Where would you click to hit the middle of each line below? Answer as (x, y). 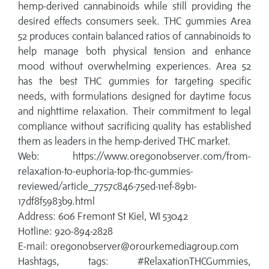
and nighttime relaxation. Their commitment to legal (134, 111)
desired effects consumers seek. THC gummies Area (134, 21)
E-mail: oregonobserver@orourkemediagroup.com (128, 246)
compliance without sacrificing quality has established (134, 126)
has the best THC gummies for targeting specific (134, 81)
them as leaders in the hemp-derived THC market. (124, 141)
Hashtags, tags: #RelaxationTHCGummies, (134, 261)
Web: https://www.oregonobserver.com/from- (134, 156)
